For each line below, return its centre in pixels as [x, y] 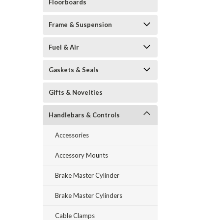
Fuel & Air [64, 47]
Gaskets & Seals [74, 70]
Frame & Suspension [80, 25]
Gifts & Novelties [76, 92]
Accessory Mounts [82, 155]
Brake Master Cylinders [89, 195]
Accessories [72, 135]
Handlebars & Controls [84, 115]
